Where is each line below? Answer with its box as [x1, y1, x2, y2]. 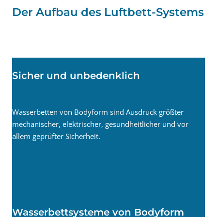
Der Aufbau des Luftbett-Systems [12, 5, 204, 19]
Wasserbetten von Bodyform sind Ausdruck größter [12, 107, 184, 117]
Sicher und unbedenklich [12, 70, 140, 81]
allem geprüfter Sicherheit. [12, 131, 100, 141]
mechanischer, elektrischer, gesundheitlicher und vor [12, 119, 188, 129]
